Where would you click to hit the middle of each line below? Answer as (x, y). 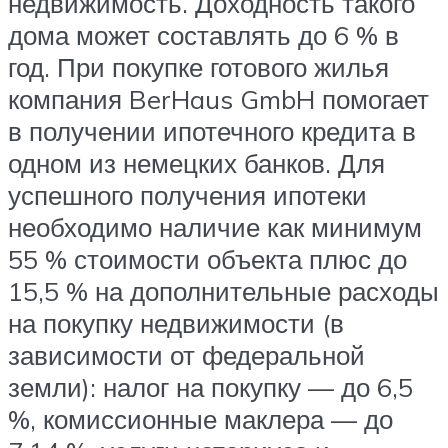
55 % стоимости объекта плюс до (207, 258)
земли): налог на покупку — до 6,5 (210, 386)
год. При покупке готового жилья (198, 66)
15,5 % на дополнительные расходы (223, 290)
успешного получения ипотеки (187, 194)
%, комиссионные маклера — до (200, 418)
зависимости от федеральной (186, 354)
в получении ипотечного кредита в (212, 130)
